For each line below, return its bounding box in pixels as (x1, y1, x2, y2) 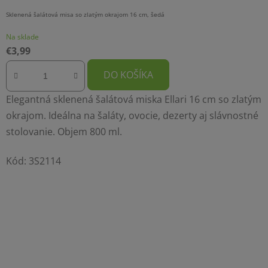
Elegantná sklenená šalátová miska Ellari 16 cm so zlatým (6, 92, 261, 106)
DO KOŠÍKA (103, 68, 153, 82)
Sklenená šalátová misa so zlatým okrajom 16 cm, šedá (6, 10, 165, 19)
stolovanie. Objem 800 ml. (6, 124, 122, 138)
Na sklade (6, 32, 39, 42)
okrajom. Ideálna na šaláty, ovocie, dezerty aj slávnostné (6, 108, 258, 122)
